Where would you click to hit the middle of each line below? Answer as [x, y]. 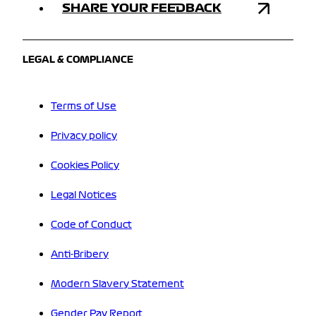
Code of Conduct [91, 225]
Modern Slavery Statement [117, 284]
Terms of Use [84, 106]
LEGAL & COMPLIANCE [78, 60]
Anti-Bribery [80, 254]
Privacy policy [84, 136]
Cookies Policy [85, 165]
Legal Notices [84, 195]
